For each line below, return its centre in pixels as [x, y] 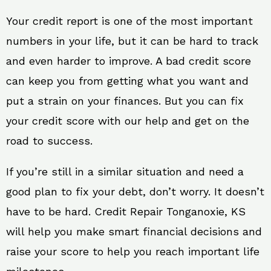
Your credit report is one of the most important [129, 21]
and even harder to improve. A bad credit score [129, 61]
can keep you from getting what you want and [127, 81]
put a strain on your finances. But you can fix [125, 101]
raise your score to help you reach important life [133, 251]
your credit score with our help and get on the [128, 121]
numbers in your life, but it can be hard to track [132, 41]
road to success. [49, 141]
